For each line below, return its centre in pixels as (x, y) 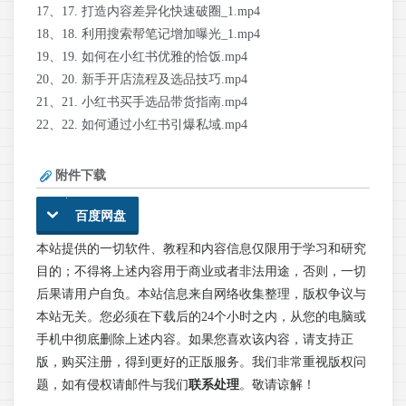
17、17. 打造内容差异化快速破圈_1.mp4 (148, 12)
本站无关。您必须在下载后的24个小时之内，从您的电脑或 (201, 317)
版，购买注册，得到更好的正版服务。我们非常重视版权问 (201, 362)
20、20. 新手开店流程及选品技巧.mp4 (142, 80)
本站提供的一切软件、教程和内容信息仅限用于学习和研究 (201, 249)
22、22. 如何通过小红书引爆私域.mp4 (142, 125)
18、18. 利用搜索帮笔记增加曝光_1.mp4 (148, 34)
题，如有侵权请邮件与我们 (112, 385)
